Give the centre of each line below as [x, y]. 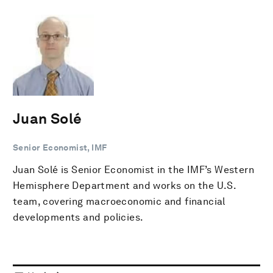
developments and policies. [78, 217]
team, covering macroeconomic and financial [119, 201]
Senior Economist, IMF [60, 147]
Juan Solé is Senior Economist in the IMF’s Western [133, 169]
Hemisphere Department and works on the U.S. [125, 185]
